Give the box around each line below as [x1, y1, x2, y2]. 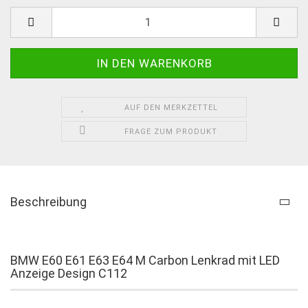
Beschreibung [10, 194, 87, 209]
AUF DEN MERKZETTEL [124, 102, 218, 112]
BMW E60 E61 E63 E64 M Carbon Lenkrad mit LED [10, 252, 280, 267]
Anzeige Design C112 [10, 265, 127, 280]
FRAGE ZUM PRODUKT [124, 126, 218, 136]
